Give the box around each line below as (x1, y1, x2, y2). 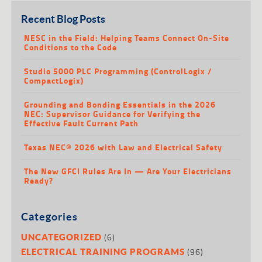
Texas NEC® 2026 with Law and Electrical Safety (24, 140, 223, 153)
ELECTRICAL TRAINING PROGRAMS (21, 246, 185, 257)
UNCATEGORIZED (21, 231, 102, 242)
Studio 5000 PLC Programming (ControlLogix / (24, 64, 213, 77)
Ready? (24, 174, 54, 187)
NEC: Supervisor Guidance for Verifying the (24, 107, 201, 120)
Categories (21, 209, 78, 223)
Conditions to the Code (24, 40, 118, 53)
